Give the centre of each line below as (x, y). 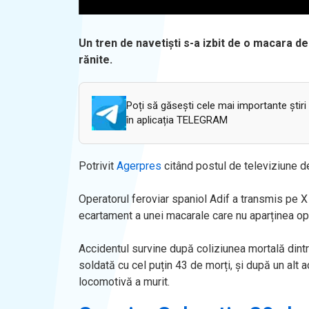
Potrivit (98, 166)
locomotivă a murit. (124, 281)
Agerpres (140, 166)
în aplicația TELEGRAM (177, 120)
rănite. (96, 59)
